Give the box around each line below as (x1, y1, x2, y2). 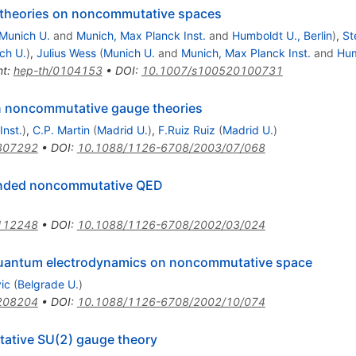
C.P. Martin (32, 123, 90, 137)
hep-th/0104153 (13, 64, 103, 78)
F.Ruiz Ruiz (157, 123, 215, 137)
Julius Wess (36, 46, 96, 60)
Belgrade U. (17, 277, 79, 292)
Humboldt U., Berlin (231, 29, 332, 43)
